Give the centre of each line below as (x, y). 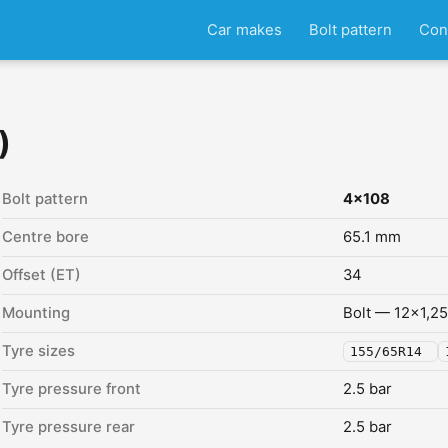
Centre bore (45, 237)
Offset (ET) (41, 275)
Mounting (36, 313)
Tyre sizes (38, 351)
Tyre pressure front (71, 389)
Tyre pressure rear (68, 427)
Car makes (244, 29)
